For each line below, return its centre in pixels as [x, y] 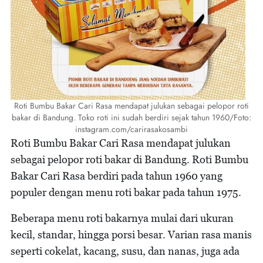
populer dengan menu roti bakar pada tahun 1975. [126, 192]
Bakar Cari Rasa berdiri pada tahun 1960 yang [117, 176]
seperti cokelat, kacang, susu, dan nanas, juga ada [125, 251]
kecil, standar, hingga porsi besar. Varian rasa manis [131, 235]
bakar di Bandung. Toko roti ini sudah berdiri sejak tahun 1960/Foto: [131, 117]
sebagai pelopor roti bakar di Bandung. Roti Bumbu [129, 159]
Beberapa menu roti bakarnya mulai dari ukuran [122, 218]
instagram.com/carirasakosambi [131, 129]
